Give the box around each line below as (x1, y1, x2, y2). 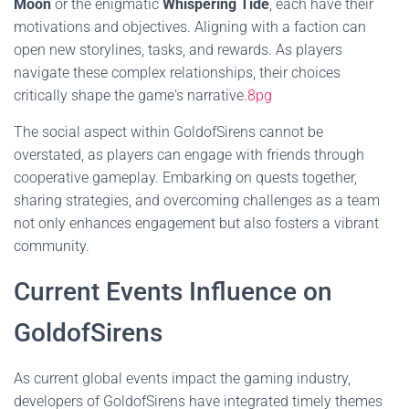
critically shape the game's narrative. (14, 87, 247, 104)
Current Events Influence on (14, 277, 332, 307)
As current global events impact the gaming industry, (14, 370, 351, 387)
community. (14, 237, 89, 255)
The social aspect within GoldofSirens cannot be (14, 123, 323, 141)
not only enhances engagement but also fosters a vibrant (14, 215, 379, 232)
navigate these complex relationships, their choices (14, 64, 341, 81)
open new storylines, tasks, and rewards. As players (14, 41, 342, 58)
